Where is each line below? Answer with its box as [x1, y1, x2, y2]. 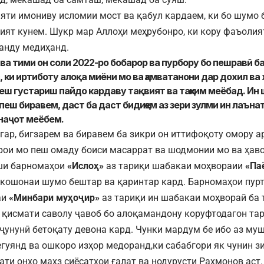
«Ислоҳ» [67, 160, 104, 172]
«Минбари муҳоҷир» [9, 192, 100, 204]
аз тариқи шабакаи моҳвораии [104, 160, 245, 172]
